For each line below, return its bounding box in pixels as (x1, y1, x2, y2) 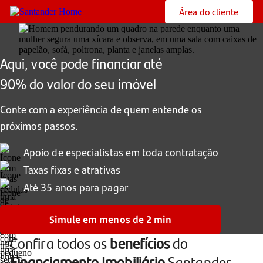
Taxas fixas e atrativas (23, 162, 120, 177)
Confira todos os (10, 232, 110, 253)
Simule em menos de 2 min (49, 213, 172, 226)
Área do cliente (179, 5, 239, 18)
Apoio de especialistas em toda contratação (23, 144, 219, 159)
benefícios (110, 232, 170, 253)
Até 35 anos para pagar (23, 180, 128, 194)
